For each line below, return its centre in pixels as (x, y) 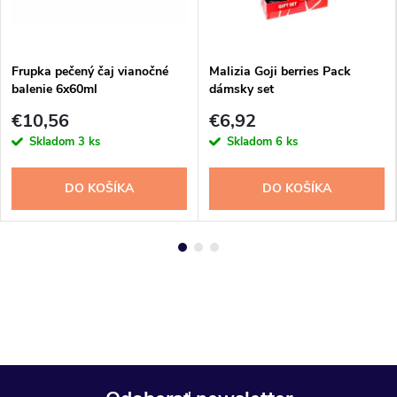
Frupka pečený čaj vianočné (90, 72)
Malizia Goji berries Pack (280, 72)
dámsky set (241, 90)
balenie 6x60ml (54, 90)
